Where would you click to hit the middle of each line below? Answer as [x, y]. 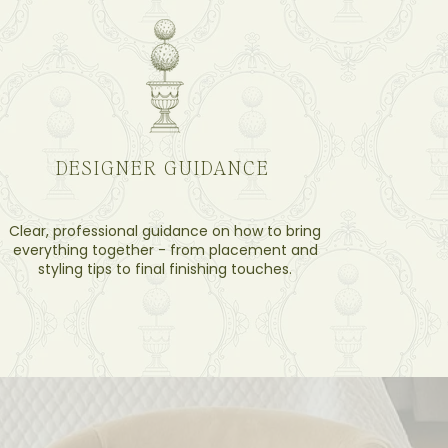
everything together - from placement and [165, 250]
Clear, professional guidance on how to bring [165, 231]
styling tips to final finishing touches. [165, 269]
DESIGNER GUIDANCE [162, 167]
